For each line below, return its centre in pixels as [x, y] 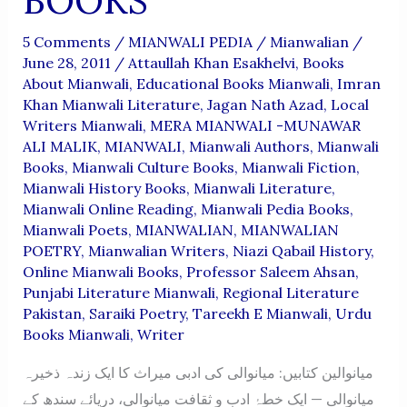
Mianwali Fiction [298, 167]
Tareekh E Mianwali [260, 313]
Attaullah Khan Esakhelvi [211, 62]
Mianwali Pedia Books [275, 208]
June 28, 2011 [68, 62]
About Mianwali [75, 83]
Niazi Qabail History [301, 250]
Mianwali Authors [249, 146]
